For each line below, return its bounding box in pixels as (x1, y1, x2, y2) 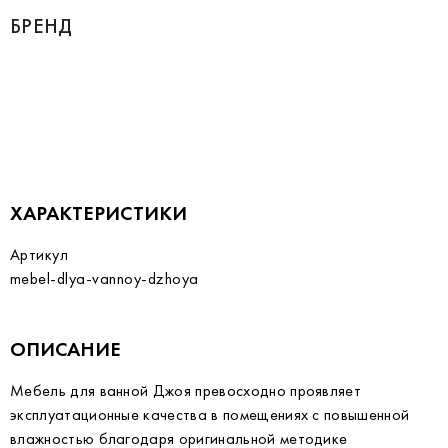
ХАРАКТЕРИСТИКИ (10, 200, 187, 226)
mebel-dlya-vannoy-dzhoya (10, 268, 199, 289)
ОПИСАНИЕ (10, 336, 121, 362)
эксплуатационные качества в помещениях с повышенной (10, 404, 410, 425)
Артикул (10, 244, 69, 265)
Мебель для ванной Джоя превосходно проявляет (10, 380, 362, 401)
